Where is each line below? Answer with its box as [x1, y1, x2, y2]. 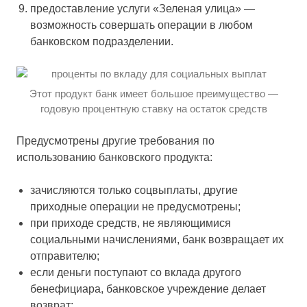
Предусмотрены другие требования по [16, 135, 214, 147]
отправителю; [30, 250, 99, 262]
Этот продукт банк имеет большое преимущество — [29, 88, 278, 99]
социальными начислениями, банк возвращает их [30, 234, 284, 245]
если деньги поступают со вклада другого [30, 267, 241, 278]
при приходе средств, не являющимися [30, 217, 231, 229]
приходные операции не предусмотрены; [30, 201, 241, 212]
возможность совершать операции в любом [30, 19, 253, 31]
